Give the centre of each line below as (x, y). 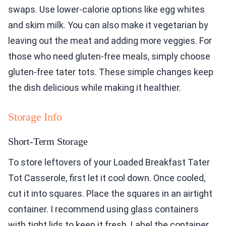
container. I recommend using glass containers (103, 209)
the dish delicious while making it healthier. (95, 88)
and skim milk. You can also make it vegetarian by (108, 25)
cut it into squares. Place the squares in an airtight (110, 194)
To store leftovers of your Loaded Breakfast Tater (109, 162)
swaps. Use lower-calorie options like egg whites (106, 10)
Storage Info (35, 117)
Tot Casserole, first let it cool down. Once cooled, (107, 178)
